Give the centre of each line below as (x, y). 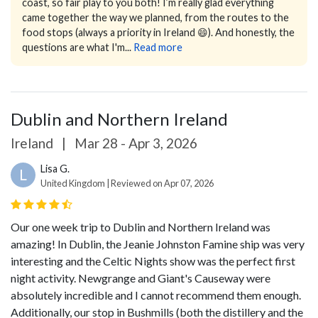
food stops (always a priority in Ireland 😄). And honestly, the (158, 33)
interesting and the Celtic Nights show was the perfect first (153, 261)
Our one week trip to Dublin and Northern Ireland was (141, 227)
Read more (158, 48)
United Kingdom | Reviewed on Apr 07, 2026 (127, 183)
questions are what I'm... (77, 48)
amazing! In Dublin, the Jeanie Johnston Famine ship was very (158, 244)
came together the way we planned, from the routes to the (155, 18)
